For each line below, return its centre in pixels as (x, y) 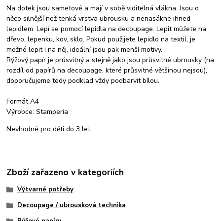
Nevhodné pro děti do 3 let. (49, 129)
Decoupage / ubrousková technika (71, 205)
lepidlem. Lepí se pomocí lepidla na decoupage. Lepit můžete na (107, 29)
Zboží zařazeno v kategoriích (65, 172)
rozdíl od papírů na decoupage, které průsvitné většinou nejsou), (107, 71)
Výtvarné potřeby (45, 190)
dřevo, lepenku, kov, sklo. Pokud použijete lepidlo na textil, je (101, 39)
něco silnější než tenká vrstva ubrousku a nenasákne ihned (99, 19)
